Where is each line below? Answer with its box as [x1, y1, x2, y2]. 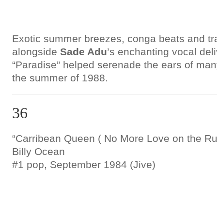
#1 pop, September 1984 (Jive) [12, 159, 155, 170]
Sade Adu [60, 46, 107, 57]
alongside [12, 46, 60, 57]
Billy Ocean [12, 146, 65, 157]
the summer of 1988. [12, 72, 108, 83]
